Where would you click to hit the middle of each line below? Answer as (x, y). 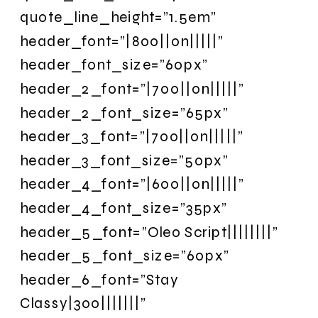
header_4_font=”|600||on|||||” (132, 184)
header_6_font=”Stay (100, 279)
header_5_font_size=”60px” (125, 256)
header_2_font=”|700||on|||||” (132, 88)
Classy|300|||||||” (83, 303)
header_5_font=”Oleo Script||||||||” (149, 231)
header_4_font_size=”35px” (124, 208)
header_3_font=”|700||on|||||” (132, 136)
